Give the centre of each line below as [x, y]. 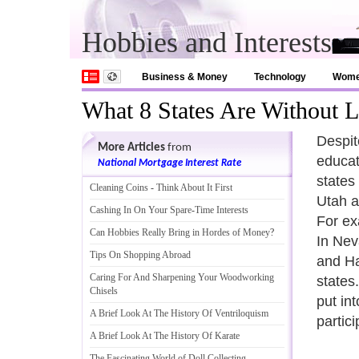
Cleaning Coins [119, 188]
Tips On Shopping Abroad [140, 255]
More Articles [131, 148]
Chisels [104, 291]
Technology [280, 77]
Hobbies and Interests [207, 42]
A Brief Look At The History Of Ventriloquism [179, 313]
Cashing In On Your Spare [141, 210]
